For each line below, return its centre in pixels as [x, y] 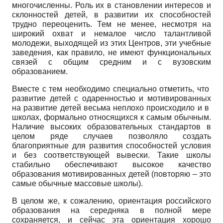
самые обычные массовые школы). [77, 183]
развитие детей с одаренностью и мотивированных [111, 98]
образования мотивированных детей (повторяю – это [111, 174]
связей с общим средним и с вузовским [111, 62]
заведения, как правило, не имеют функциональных [111, 52]
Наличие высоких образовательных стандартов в [111, 126]
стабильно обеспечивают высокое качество [111, 164]
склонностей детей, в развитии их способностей [111, 14]
